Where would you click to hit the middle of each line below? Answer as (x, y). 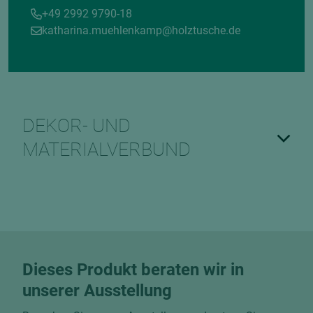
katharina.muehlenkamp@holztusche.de (141, 30)
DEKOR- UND (77, 126)
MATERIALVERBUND (107, 150)
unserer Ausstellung (97, 291)
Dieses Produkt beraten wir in (133, 270)
